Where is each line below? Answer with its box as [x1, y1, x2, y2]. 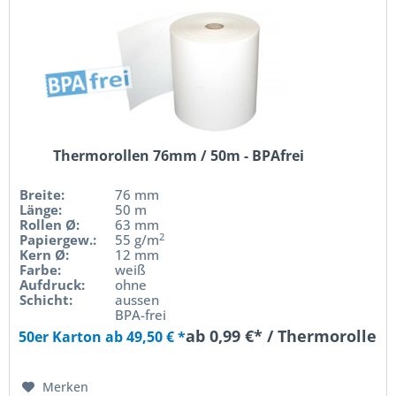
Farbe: [19, 261, 62, 279]
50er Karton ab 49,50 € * [19, 327, 187, 347]
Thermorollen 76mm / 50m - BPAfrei [53, 146, 305, 166]
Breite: [19, 186, 65, 204]
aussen [115, 291, 160, 309]
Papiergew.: [19, 231, 97, 249]
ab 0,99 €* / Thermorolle [186, 325, 377, 347]
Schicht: [19, 291, 73, 309]
